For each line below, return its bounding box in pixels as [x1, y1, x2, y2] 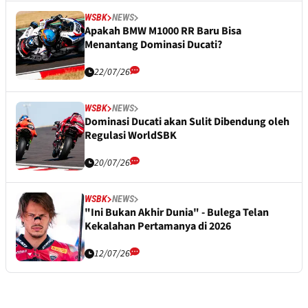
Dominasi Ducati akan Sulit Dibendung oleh [85, 114, 289, 130]
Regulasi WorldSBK [85, 128, 177, 144]
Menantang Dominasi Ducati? [85, 37, 222, 53]
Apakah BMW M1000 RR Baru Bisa [85, 23, 241, 39]
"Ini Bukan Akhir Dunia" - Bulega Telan [85, 205, 269, 221]
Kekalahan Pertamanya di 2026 [85, 219, 231, 234]
